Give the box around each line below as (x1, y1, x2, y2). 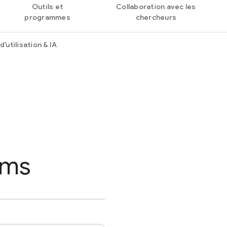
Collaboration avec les (116, 2, 196, 11)
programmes (24, 13, 70, 22)
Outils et (31, 2, 63, 11)
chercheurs (135, 13, 177, 22)
